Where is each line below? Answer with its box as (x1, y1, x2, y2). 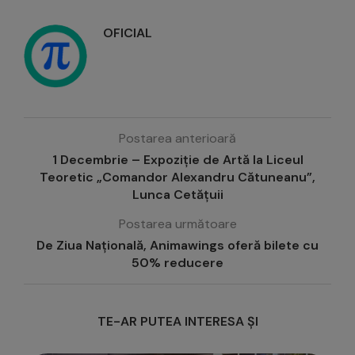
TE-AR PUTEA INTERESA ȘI (97, 313, 258, 330)
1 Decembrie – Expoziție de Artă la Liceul (52, 151, 303, 169)
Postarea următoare (118, 216, 237, 233)
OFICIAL (103, 25, 152, 42)
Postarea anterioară (119, 130, 236, 147)
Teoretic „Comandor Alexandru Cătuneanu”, (40, 169, 315, 186)
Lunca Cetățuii (132, 186, 223, 204)
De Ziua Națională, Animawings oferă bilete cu (36, 237, 319, 254)
